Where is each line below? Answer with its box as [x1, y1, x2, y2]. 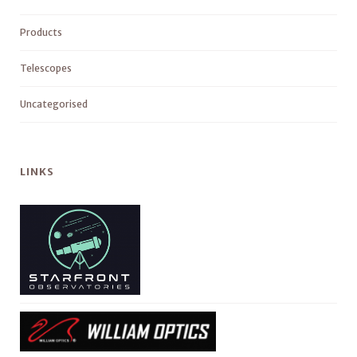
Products [20, 25, 62, 38]
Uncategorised [20, 97, 88, 110]
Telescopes [20, 61, 72, 74]
